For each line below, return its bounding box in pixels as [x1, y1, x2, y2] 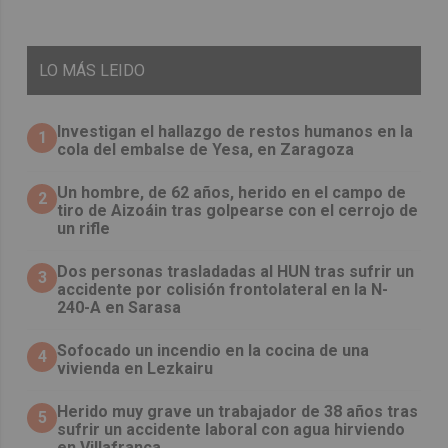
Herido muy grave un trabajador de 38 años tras [57, 401, 419, 421]
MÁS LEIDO [62, 60, 146, 80]
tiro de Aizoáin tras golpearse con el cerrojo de [57, 200, 419, 220]
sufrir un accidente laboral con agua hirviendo [57, 419, 406, 439]
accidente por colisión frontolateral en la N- [57, 279, 389, 299]
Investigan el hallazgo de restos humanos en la [57, 121, 414, 141]
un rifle [57, 218, 111, 238]
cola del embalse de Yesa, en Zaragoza [57, 139, 355, 159]
